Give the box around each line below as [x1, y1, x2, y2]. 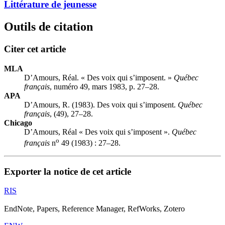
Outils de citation [4, 20, 93, 34]
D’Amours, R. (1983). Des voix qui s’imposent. [24, 100, 178, 109]
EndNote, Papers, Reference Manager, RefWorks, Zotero [4, 204, 185, 213]
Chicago [4, 118, 32, 127]
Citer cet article [4, 43, 66, 54]
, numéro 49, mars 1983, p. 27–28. [50, 82, 159, 91]
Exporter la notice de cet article [4, 166, 131, 177]
